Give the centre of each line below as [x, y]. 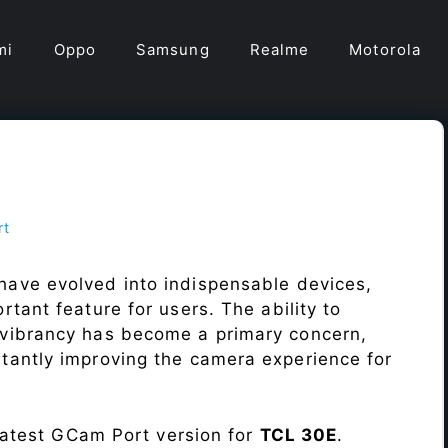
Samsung [172, 49]
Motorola [385, 49]
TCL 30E [298, 434]
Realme [279, 49]
